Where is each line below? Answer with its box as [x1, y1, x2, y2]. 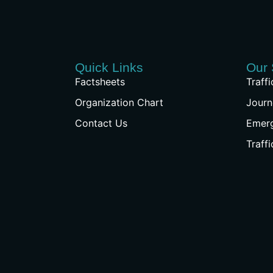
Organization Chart [74, 96, 163, 109]
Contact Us [74, 117, 127, 130]
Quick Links [74, 60, 143, 75]
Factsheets [74, 76, 125, 88]
